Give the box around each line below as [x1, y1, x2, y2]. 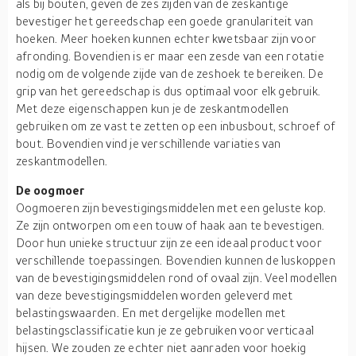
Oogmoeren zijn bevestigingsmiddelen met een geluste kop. [16, 200, 327, 215]
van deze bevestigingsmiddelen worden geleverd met [16, 288, 293, 302]
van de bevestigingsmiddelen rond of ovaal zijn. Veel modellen [16, 270, 338, 284]
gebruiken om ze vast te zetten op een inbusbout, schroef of [16, 118, 336, 133]
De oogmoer [16, 183, 84, 197]
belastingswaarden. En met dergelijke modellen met [16, 305, 286, 319]
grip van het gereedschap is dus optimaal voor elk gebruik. [16, 83, 321, 98]
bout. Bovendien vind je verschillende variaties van [16, 136, 281, 150]
